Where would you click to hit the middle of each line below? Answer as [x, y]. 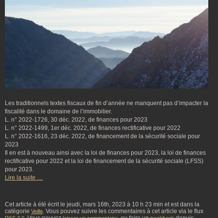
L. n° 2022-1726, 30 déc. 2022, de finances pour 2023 [76, 120]
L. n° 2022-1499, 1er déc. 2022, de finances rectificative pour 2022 [93, 128]
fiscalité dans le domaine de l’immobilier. [58, 112]
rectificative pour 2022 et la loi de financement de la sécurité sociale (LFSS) [104, 161]
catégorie [18, 211]
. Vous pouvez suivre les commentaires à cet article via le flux [123, 211]
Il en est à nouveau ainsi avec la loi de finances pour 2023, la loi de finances [105, 153]
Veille [37, 211]
